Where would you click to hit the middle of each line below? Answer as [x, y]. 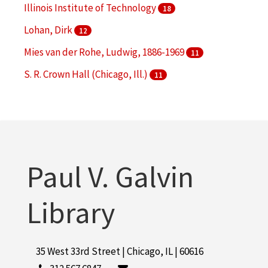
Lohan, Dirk [49, 30]
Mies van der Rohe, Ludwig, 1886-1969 [105, 52]
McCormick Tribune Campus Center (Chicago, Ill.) [129, 96]
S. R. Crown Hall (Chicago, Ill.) [87, 74]
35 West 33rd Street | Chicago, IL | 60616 [120, 251]
